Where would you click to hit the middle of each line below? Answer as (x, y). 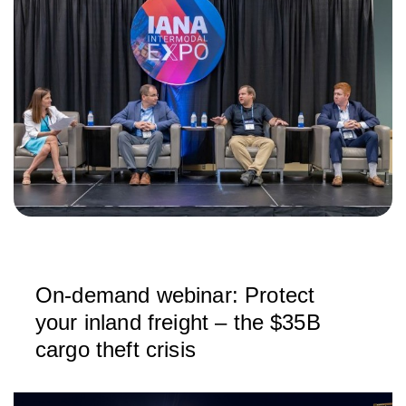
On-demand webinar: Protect (175, 295)
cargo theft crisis (116, 349)
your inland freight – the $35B (178, 322)
